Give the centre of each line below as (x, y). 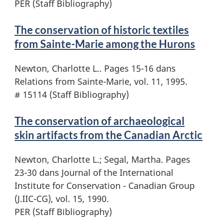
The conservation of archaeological (100, 121)
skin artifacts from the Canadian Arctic (108, 135)
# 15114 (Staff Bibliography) (72, 94)
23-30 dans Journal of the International (94, 172)
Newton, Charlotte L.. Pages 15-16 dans (95, 68)
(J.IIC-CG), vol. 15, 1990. (62, 198)
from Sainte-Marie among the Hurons (105, 44)
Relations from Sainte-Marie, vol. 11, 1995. (101, 81)
